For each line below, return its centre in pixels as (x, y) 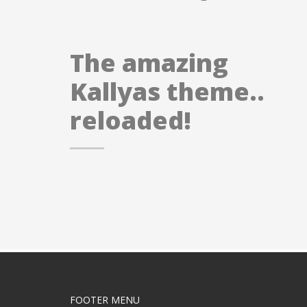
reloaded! (131, 120)
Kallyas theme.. (167, 91)
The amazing (149, 63)
